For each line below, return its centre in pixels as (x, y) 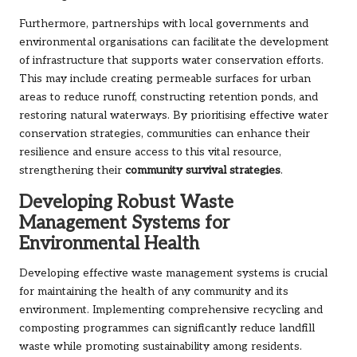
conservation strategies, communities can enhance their (165, 134)
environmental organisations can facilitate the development (174, 43)
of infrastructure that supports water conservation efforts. (171, 61)
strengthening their (72, 171)
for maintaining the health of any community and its (154, 292)
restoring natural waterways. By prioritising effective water (174, 116)
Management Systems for (124, 224)
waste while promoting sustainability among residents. (161, 347)
